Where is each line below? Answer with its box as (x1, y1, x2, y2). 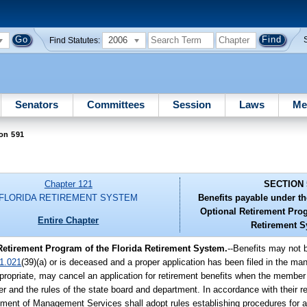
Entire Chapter (38, 214, 99, 225)
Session (172, 98, 211, 110)
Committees (86, 98, 145, 110)
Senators (15, 98, 59, 110)
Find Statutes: (49, 36, 101, 45)
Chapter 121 (44, 179, 93, 190)
